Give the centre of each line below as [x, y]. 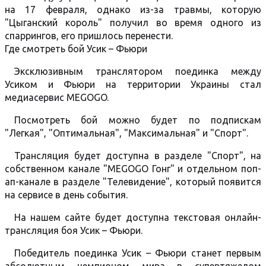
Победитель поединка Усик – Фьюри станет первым [138, 253]
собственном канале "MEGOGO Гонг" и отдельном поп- [133, 169]
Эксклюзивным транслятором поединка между [138, 71]
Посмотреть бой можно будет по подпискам [138, 120]
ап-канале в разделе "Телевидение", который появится [133, 182]
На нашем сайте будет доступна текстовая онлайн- [138, 217]
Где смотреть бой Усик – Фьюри [76, 49]
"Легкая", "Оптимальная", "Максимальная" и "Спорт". [126, 133]
